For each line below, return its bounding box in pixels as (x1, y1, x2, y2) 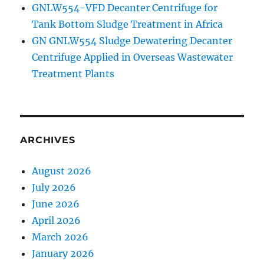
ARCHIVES (20, 134, 75, 146)
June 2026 (32, 198, 80, 210)
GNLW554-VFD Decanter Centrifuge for (32, 2, 218, 14)
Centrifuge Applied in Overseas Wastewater (32, 51, 233, 63)
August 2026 (32, 165, 92, 177)
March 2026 (32, 231, 89, 243)
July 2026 (32, 181, 77, 193)
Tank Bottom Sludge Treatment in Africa (32, 18, 223, 30)
